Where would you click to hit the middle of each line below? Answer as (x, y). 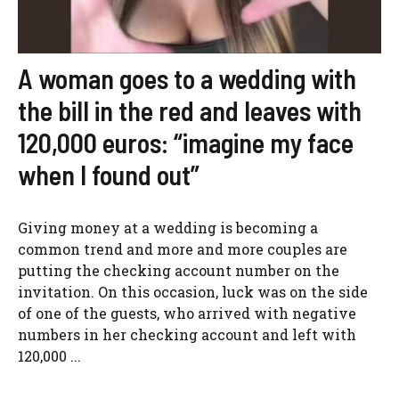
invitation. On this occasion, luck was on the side (193, 292)
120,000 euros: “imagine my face (186, 142)
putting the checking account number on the (179, 270)
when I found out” (109, 175)
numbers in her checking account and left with (187, 334)
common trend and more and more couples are (183, 249)
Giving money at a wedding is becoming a (168, 228)
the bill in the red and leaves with (190, 110)
